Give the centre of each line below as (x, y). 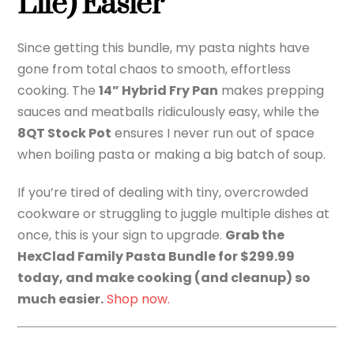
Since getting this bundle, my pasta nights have (164, 48)
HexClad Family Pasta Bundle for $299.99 (156, 256)
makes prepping (271, 91)
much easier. (61, 299)
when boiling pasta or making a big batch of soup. (172, 155)
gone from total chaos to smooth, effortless (154, 70)
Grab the (255, 235)
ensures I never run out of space (213, 134)
